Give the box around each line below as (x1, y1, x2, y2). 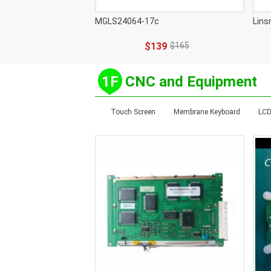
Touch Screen (111, 108, 155, 116)
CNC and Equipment (125, 73, 257, 90)
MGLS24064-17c (95, 16, 159, 26)
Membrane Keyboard (174, 108, 240, 116)
